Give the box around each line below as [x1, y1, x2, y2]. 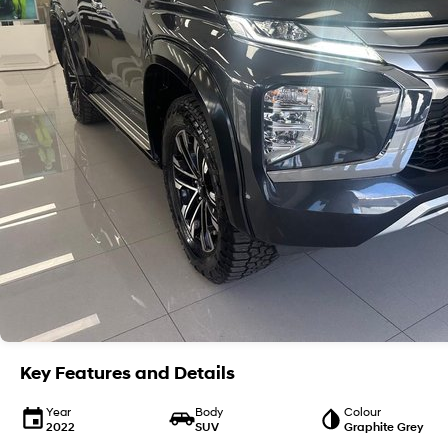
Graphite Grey [343, 419, 424, 434]
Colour [343, 404, 381, 419]
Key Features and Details [20, 362, 235, 384]
